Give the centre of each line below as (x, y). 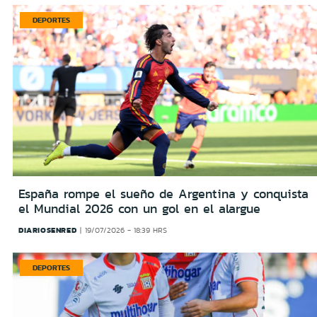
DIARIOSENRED (48, 230)
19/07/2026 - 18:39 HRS (126, 231)
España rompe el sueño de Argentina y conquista (163, 194)
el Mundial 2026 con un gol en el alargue (139, 209)
